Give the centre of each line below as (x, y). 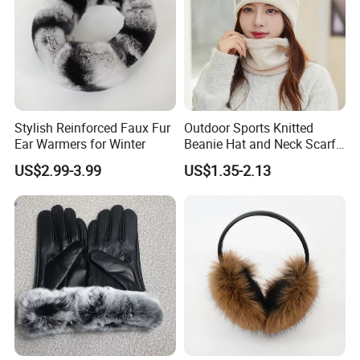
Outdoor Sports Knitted (248, 128)
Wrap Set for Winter (239, 160)
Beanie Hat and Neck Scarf (260, 144)
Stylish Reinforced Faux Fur (93, 128)
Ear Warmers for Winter (80, 144)
